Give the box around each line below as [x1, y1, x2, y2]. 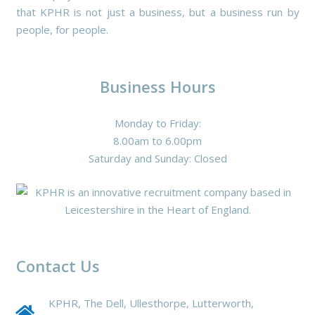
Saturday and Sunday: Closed [88, 151, 227, 166]
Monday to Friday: [114, 116, 201, 131]
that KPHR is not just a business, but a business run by [15, 5, 300, 20]
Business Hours [99, 75, 216, 97]
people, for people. [15, 22, 108, 37]
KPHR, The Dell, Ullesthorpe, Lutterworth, [48, 295, 254, 310]
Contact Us [15, 255, 100, 277]
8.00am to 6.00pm [113, 134, 202, 148]
